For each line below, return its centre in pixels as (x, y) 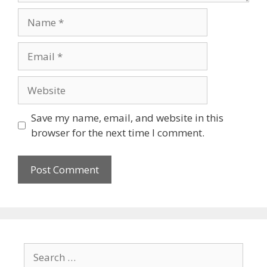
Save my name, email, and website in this (127, 118)
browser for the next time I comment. (117, 133)
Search (39, 250)
